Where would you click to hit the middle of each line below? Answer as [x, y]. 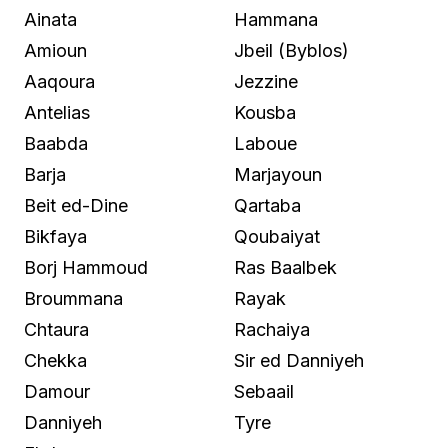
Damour [57, 391]
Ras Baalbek [285, 267]
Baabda [56, 143]
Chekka [55, 360]
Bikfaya [55, 236]
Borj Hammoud [86, 267]
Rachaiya [272, 329]
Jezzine [266, 81]
